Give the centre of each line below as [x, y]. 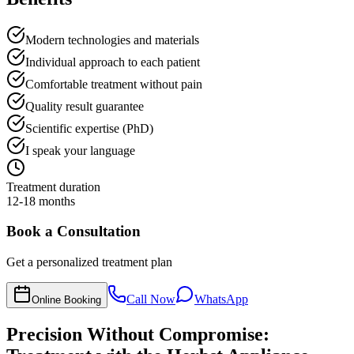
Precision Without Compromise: [138, 334]
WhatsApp [221, 299]
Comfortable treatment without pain [114, 84]
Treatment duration [53, 186]
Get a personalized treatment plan [89, 262]
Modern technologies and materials [112, 40]
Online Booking [66, 300]
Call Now [151, 299]
